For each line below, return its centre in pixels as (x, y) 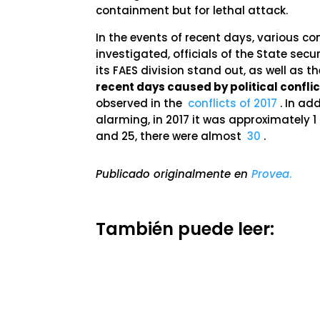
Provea (271, 174)
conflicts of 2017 (233, 103)
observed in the (142, 103)
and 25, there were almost (172, 136)
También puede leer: (185, 229)
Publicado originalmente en (174, 174)
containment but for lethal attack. (192, 10)
